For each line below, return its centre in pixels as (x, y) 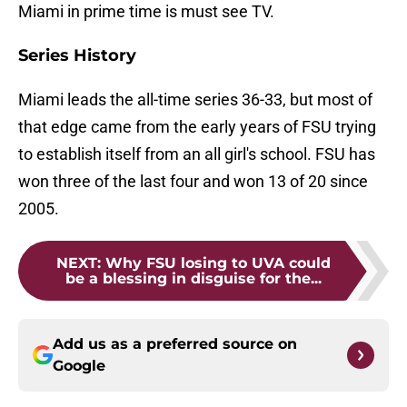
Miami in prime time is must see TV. (146, 12)
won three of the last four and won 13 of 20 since (193, 182)
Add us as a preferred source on (175, 344)
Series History (77, 56)
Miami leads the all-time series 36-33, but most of (195, 100)
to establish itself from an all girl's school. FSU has (197, 154)
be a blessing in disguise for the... (194, 279)
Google (79, 366)
